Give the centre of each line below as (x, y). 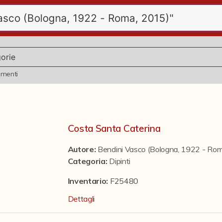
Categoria (86, 161)
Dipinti (120, 161)
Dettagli (81, 199)
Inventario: (89, 181)
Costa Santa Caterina (114, 128)
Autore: (83, 149)
